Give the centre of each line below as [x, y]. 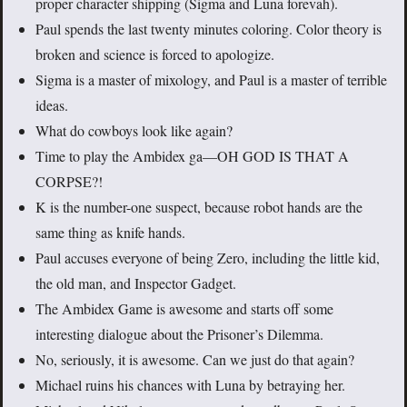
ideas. [52, 104]
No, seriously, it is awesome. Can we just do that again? [195, 359]
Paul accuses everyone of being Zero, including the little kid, [208, 257]
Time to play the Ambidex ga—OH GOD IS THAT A [192, 155]
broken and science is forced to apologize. [155, 54]
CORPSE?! [69, 181]
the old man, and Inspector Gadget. [136, 283]
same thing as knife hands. [110, 232]
